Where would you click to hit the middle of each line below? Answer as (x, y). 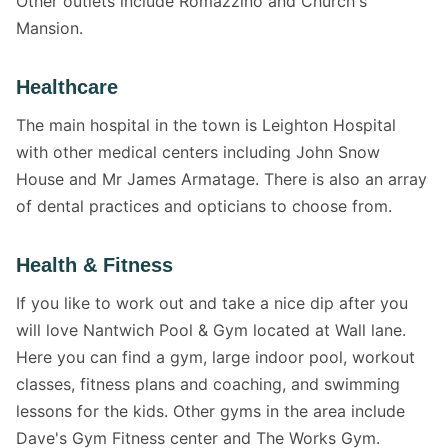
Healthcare (67, 87)
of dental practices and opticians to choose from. (204, 206)
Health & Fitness (94, 265)
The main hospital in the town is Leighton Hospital (206, 125)
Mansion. (49, 28)
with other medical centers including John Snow (198, 152)
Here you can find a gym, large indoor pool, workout (215, 357)
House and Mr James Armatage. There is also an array (221, 179)
